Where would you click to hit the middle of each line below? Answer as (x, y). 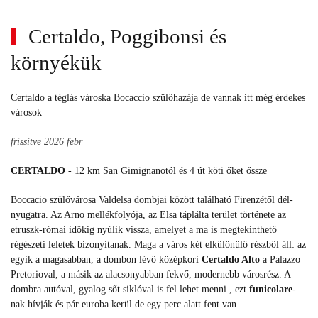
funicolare (271, 290)
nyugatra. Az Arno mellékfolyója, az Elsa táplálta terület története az (148, 215)
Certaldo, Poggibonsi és (125, 37)
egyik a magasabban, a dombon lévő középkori (106, 260)
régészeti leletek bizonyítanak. (72, 245)
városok (26, 113)
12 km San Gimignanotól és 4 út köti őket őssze (171, 171)
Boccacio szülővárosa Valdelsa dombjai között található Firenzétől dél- (152, 200)
